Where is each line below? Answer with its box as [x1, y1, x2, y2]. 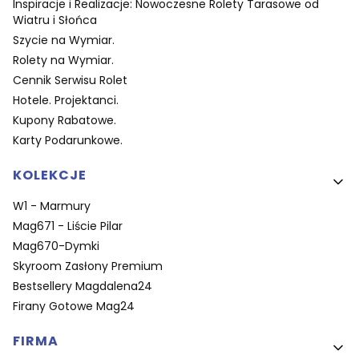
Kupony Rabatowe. [13, 112, 116, 129]
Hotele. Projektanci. [13, 92, 119, 109]
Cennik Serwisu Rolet [13, 72, 127, 89]
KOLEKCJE [13, 166, 87, 185]
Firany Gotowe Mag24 [13, 298, 135, 315]
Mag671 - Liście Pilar [13, 218, 123, 235]
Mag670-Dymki [13, 238, 99, 255]
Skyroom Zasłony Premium [13, 258, 163, 275]
